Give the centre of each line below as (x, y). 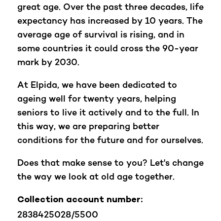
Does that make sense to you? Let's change (110, 163)
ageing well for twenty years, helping (97, 98)
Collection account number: (80, 201)
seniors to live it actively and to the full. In (108, 112)
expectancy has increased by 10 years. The (110, 20)
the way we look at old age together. (96, 176)
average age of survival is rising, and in (101, 34)
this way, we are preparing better (88, 126)
